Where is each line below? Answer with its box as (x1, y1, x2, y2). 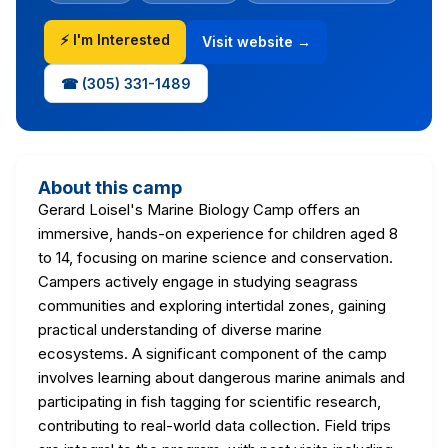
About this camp (38, 176, 182, 198)
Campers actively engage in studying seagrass (38, 271, 358, 291)
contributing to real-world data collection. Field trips (38, 415, 391, 435)
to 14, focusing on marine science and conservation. (38, 247, 393, 267)
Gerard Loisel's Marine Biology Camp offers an (38, 199, 360, 219)
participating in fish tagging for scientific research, (38, 391, 381, 411)
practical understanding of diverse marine (38, 319, 322, 339)
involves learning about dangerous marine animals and (38, 367, 405, 387)
